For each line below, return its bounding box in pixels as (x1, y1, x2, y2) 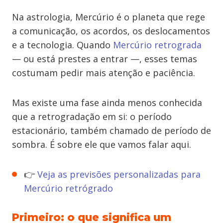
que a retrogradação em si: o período (12, 111, 172, 122)
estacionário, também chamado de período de (12, 124, 211, 136)
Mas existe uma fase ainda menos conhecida (12, 97, 202, 109)
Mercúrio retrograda (113, 39, 202, 51)
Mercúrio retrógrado (24, 182, 113, 194)
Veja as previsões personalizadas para (37, 168, 201, 180)
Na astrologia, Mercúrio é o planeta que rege (12, 11, 205, 23)
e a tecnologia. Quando (12, 39, 113, 51)
